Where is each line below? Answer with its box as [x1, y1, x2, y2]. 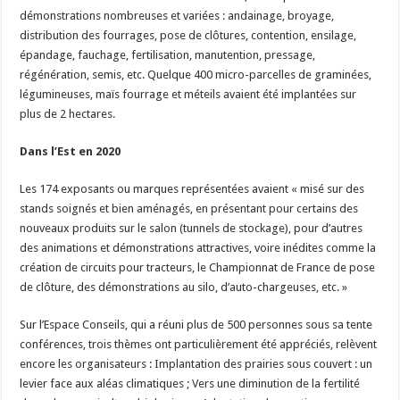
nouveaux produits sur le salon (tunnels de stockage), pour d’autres [20, 221, 363, 236]
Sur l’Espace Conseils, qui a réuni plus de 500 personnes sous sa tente [20, 318, 373, 332]
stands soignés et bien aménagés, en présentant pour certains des [20, 202, 359, 216]
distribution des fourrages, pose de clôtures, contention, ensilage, [20, 29, 357, 43]
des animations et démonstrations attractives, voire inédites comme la [20, 241, 377, 255]
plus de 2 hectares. [20, 107, 116, 121]
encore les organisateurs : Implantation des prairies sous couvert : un [20, 357, 373, 371]
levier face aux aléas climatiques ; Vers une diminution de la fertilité [20, 377, 361, 391]
